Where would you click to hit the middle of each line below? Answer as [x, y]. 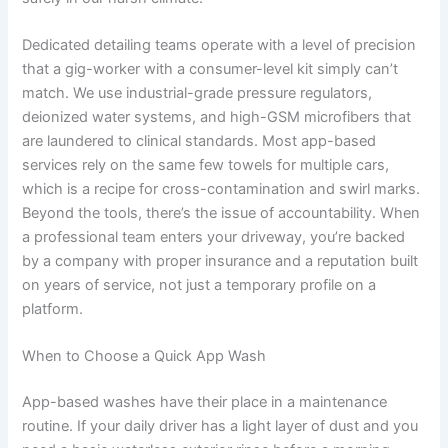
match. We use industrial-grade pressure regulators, [197, 92]
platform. [53, 308]
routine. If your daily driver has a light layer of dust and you [220, 426]
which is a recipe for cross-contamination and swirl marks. [221, 188]
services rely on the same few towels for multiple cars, [206, 164]
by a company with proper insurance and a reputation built [220, 260]
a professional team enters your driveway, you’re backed [214, 236]
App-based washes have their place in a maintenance [205, 402]
